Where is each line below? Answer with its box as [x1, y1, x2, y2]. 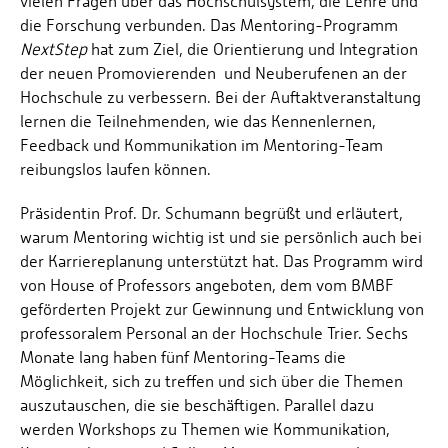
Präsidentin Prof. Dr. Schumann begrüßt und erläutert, [20, 204, 403, 224]
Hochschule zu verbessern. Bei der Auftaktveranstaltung [20, 88, 421, 108]
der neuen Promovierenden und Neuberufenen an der [20, 64, 407, 84]
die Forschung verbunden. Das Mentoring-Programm [20, 16, 398, 36]
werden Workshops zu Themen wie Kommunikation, [20, 420, 390, 440]
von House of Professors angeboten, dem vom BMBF [20, 276, 394, 296]
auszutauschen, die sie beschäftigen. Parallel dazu [20, 396, 374, 416]
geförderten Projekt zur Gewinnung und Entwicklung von [20, 300, 424, 320]
